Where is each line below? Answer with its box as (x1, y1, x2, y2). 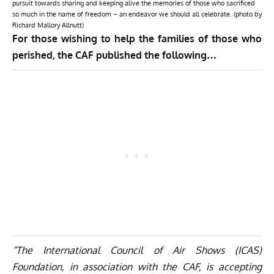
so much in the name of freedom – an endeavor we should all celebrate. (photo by (12, 10, 262, 19)
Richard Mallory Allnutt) (12, 21, 84, 30)
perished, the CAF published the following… (12, 49, 217, 62)
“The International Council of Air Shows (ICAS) (12, 244, 262, 257)
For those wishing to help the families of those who (12, 32, 262, 45)
